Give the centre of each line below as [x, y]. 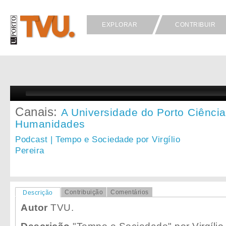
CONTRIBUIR [195, 25]
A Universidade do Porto [123, 112]
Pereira [30, 151]
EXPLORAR [120, 25]
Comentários [130, 192]
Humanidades [50, 124]
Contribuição [84, 192]
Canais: [38, 112]
